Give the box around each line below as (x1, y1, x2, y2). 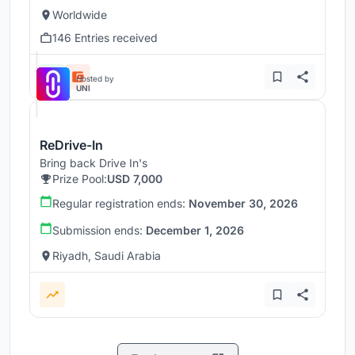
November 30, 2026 (189, 197, 298, 211)
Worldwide (52, 8, 107, 22)
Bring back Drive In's (40, 156, 147, 170)
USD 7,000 (107, 172, 162, 186)
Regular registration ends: (52, 197, 189, 211)
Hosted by (76, 74, 114, 84)
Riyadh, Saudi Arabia (52, 249, 161, 263)
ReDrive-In (40, 137, 103, 154)
